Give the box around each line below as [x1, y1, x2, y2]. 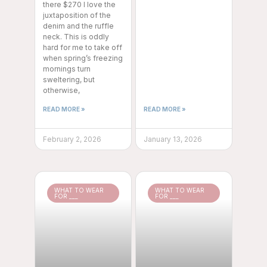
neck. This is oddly [43, 32, 109, 42]
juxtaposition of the [43, 11, 111, 20]
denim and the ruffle [43, 21, 114, 31]
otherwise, [43, 86, 80, 95]
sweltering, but [43, 75, 95, 85]
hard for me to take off [43, 43, 122, 52]
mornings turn [43, 64, 91, 74]
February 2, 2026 [43, 135, 101, 144]
